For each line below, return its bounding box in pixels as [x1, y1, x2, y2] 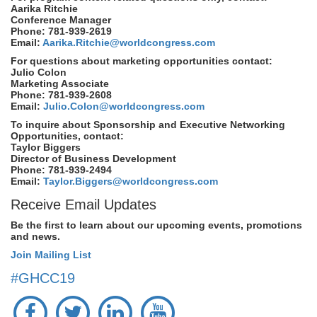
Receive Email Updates [11, 197, 156, 212]
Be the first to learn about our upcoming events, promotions [11, 219, 302, 231]
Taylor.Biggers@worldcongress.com [43, 175, 218, 187]
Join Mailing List [11, 249, 91, 260]
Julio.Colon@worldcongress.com [43, 100, 204, 112]
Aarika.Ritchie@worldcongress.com [42, 37, 215, 48]
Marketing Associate [11, 78, 109, 89]
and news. [11, 231, 60, 242]
